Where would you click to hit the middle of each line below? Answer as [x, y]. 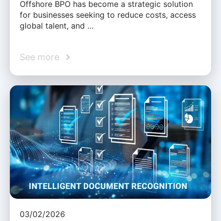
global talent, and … [57, 26]
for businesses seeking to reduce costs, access [108, 15]
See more [39, 57]
